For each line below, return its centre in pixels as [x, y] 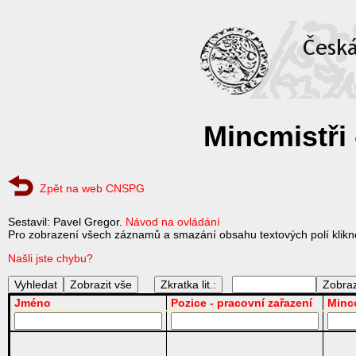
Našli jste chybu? [50, 259]
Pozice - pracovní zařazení [242, 303]
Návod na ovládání [173, 222]
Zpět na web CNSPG [92, 189]
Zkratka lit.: [188, 285]
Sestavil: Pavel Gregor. [67, 222]
